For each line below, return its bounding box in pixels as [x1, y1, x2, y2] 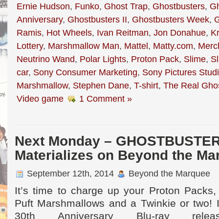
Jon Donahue [153, 27, 206, 38]
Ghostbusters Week [132, 14, 209, 24]
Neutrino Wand [17, 54, 75, 64]
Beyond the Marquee [126, 168, 210, 178]
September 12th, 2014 [24, 168, 116, 178]
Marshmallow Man [48, 41, 119, 51]
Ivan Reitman [97, 27, 149, 38]
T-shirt [134, 80, 158, 90]
